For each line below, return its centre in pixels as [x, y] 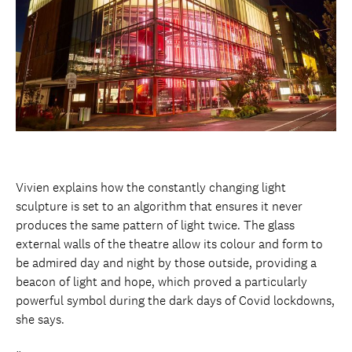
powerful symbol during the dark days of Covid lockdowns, [175, 300]
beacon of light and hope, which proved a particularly [161, 281]
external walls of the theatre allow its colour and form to [169, 244]
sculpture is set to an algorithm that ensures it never [159, 206]
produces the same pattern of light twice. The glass [155, 225]
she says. [40, 319]
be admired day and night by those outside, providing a [166, 262]
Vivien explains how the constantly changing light [151, 187]
